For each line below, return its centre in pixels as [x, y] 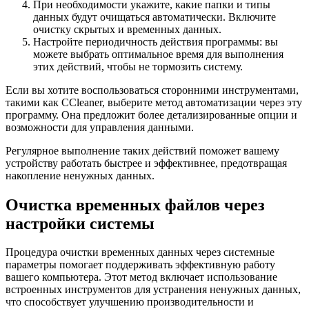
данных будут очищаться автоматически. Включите [154, 17]
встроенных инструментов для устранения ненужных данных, [153, 290]
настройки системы [80, 223]
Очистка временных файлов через [135, 205]
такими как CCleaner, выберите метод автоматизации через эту [154, 102]
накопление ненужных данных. [80, 175]
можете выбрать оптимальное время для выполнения [158, 54]
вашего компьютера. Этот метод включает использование [141, 277]
